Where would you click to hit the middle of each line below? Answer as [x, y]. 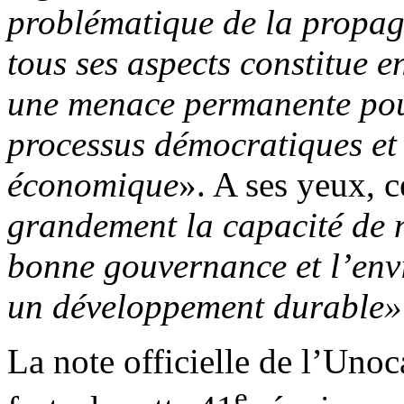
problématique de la [150, 22]
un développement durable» [205, 306]
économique [93, 184]
